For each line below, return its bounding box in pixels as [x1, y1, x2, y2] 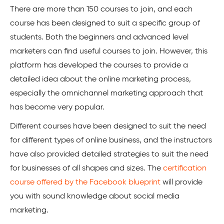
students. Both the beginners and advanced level [10, 33, 188, 41]
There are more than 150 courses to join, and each [10, 5, 192, 13]
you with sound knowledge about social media [10, 192, 179, 200]
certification [163, 164, 206, 172]
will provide [160, 178, 202, 186]
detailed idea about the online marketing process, [10, 75, 191, 83]
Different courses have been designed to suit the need [10, 122, 206, 130]
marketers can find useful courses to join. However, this [10, 47, 207, 55]
